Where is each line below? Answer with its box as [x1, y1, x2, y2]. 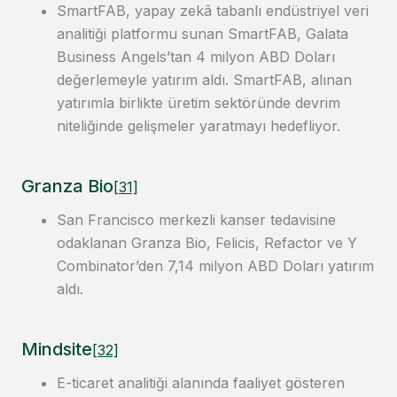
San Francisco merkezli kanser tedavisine [57, 211, 336, 230]
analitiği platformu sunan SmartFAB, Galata [57, 25, 348, 43]
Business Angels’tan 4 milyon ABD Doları [57, 48, 335, 66]
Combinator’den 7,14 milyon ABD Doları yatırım [57, 257, 374, 276]
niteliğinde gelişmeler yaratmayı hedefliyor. [57, 117, 340, 136]
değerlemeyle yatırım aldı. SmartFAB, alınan [57, 71, 352, 90]
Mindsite [21, 339, 92, 361]
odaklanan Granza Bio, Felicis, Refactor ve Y [57, 234, 357, 253]
